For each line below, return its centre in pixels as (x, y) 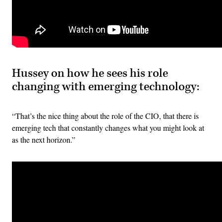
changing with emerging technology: (106, 87)
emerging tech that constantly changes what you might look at (108, 128)
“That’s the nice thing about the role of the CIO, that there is (105, 116)
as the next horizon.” (44, 140)
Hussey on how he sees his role (90, 74)
